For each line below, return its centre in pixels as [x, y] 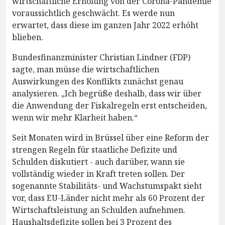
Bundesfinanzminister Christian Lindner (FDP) [101, 57]
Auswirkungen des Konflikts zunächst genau [98, 81]
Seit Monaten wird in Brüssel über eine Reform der [110, 137]
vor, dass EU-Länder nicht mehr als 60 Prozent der [108, 198]
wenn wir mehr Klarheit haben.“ [75, 117]
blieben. [28, 37]
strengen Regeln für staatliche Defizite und [95, 149]
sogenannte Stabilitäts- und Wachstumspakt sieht [107, 186]
